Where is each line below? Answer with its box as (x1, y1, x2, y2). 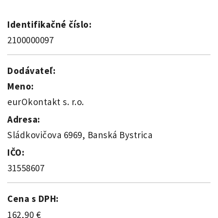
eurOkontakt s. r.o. (7, 96, 84, 108)
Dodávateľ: (7, 65, 55, 77)
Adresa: (7, 113, 40, 126)
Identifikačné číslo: (7, 18, 91, 31)
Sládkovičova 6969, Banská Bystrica (7, 129, 152, 141)
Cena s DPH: (7, 193, 59, 205)
